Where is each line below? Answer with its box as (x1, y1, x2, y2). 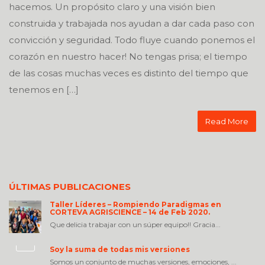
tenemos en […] (9, 84, 79, 95)
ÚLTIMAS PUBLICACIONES (9, 181, 131, 192)
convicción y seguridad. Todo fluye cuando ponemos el (9, 34, 255, 46)
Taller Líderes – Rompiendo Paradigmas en (50, 200, 221, 209)
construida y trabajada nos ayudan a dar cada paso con (9, 18, 254, 29)
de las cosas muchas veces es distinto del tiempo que (9, 67, 248, 79)
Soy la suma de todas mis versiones (50, 245, 190, 254)
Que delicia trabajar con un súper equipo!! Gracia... (50, 220, 221, 229)
